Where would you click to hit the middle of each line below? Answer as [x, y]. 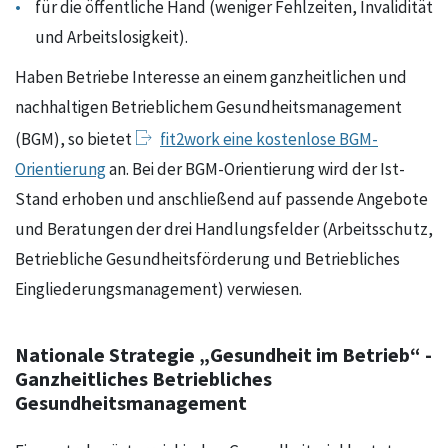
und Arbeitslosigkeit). [111, 38]
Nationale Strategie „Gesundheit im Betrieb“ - [223, 356]
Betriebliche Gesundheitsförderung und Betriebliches [207, 260]
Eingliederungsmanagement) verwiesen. [158, 290]
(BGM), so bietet [75, 140]
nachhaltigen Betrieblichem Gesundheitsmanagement [208, 108]
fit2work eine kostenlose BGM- [269, 140]
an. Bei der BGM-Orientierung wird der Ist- [255, 170]
